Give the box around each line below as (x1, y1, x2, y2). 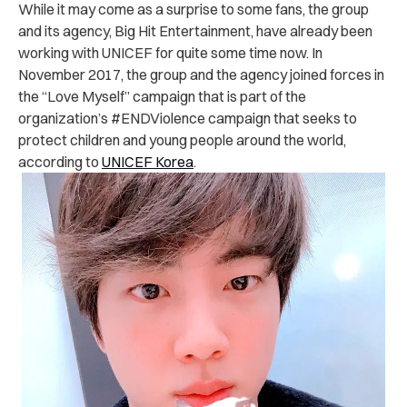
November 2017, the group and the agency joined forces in (18, 65, 384, 84)
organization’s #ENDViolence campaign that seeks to (18, 108, 357, 127)
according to (18, 152, 102, 171)
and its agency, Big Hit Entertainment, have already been (18, 21, 372, 40)
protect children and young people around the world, (18, 130, 346, 149)
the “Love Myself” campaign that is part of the (18, 86, 306, 105)
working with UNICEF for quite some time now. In (18, 43, 323, 62)
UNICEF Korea (102, 152, 194, 171)
